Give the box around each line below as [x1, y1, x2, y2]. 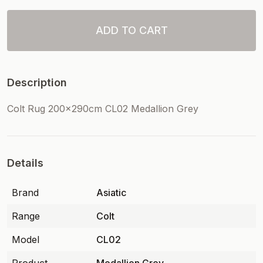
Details [7, 157, 43, 169]
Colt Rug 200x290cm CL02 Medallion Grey [7, 103, 198, 114]
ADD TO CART [95, 24, 168, 36]
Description [7, 76, 67, 89]
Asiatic [96, 187, 126, 198]
